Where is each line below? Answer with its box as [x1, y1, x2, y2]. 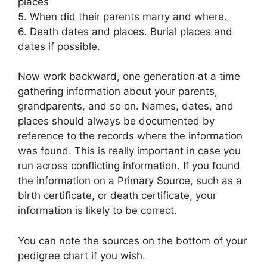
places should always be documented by [18, 115, 215, 127]
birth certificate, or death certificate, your [18, 190, 216, 201]
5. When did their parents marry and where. [18, 10, 227, 23]
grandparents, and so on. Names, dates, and [18, 100, 234, 112]
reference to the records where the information [18, 130, 243, 142]
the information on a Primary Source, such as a [18, 175, 242, 187]
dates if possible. [18, 40, 100, 52]
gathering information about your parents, [18, 85, 218, 97]
